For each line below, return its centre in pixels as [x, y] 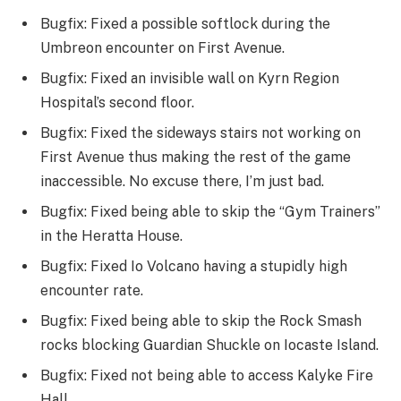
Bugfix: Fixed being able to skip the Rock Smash [201, 321]
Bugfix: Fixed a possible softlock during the [185, 24]
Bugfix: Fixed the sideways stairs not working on [200, 133]
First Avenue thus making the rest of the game [196, 158]
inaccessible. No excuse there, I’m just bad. [182, 182]
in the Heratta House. [111, 236]
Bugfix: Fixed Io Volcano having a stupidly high [194, 267]
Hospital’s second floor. [117, 103]
